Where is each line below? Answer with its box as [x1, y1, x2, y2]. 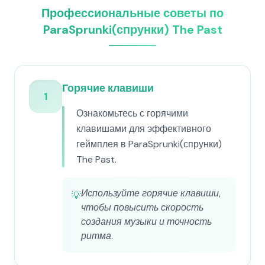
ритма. [81, 230, 113, 242]
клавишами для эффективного [76, 122, 211, 135]
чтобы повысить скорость [81, 201, 203, 214]
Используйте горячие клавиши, [81, 187, 221, 199]
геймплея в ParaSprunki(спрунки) [76, 138, 222, 150]
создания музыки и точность [81, 215, 212, 228]
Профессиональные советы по [41, 5, 224, 21]
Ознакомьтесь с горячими [76, 107, 188, 119]
